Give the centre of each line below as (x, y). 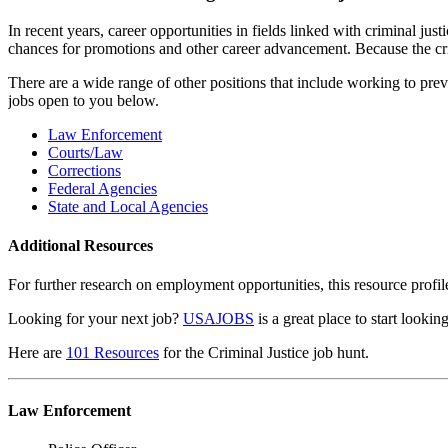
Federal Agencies (102, 188)
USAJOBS (218, 319)
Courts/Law (85, 152)
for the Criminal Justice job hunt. (264, 353)
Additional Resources (80, 246)
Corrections (84, 170)
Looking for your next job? (95, 319)
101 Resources (112, 353)
